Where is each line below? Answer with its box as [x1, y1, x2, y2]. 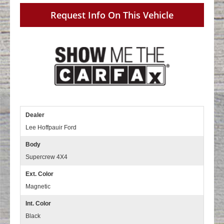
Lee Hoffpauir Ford [25, 124, 76, 131]
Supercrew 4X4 [25, 153, 67, 161]
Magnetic [25, 183, 50, 190]
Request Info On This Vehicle [50, 9, 173, 21]
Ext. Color [25, 170, 53, 178]
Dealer [25, 111, 44, 119]
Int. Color [25, 200, 51, 207]
